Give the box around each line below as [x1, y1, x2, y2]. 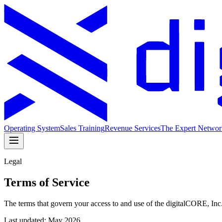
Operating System [4, 123, 60, 132]
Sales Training [60, 123, 105, 132]
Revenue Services [105, 123, 161, 132]
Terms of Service [4, 175, 90, 189]
